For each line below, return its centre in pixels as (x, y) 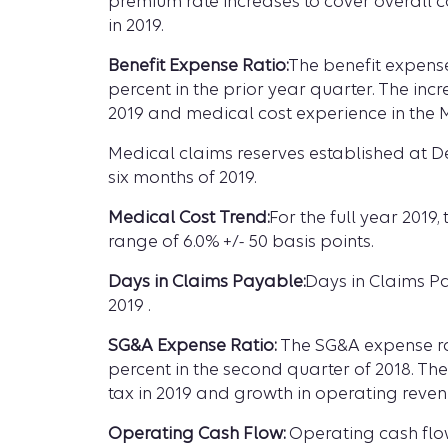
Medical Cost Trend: (188, 217)
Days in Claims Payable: (206, 281)
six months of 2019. (182, 177)
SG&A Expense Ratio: (192, 345)
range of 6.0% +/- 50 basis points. (240, 241)
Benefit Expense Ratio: (198, 65)
